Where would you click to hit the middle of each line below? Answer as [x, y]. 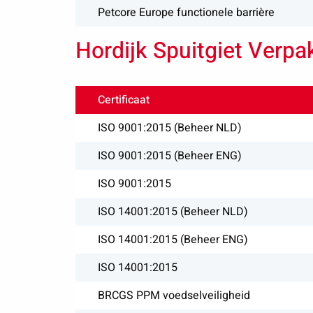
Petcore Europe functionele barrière [186, 13]
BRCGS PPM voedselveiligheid [174, 296]
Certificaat [123, 100]
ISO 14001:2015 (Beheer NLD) [173, 212]
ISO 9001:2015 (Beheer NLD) [169, 128]
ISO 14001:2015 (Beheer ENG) [173, 240]
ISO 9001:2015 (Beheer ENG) [169, 156]
